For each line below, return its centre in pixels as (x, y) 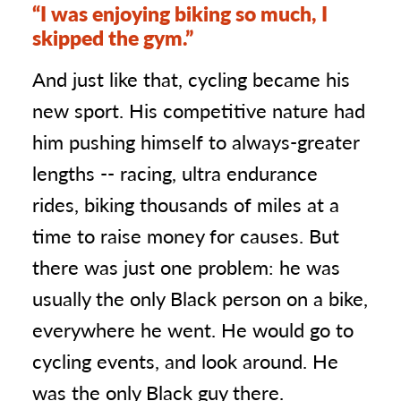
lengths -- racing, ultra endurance (175, 173)
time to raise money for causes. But (186, 235)
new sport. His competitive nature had (199, 110)
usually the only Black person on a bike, (200, 298)
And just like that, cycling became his (191, 79)
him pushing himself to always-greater (196, 141)
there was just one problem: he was (186, 267)
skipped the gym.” (113, 37)
